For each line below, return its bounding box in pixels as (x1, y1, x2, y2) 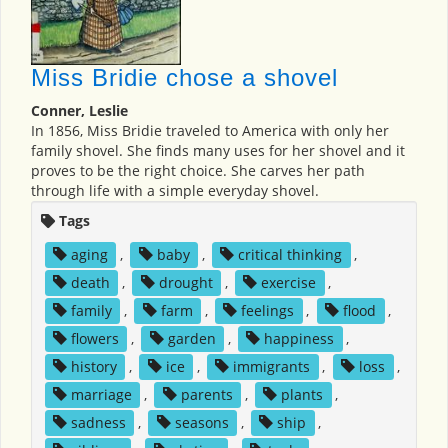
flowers (70, 329, 119, 349)
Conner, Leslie (31, 101, 128, 121)
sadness (70, 413, 126, 433)
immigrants (233, 357, 311, 377)
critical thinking (238, 245, 343, 265)
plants (281, 385, 324, 405)
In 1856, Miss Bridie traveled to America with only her (31, 121, 389, 141)
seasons (174, 413, 229, 433)
